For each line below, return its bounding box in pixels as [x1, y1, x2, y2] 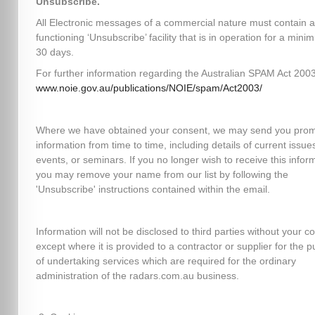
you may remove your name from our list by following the [35, 169, 288, 180]
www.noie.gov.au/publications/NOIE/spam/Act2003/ [35, 82, 262, 94]
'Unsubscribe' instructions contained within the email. [35, 184, 270, 195]
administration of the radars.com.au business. [35, 270, 239, 281]
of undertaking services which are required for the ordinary [35, 255, 296, 266]
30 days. [35, 46, 74, 58]
